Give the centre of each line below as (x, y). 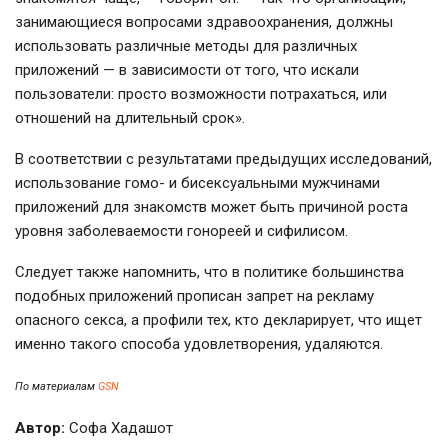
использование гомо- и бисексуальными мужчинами (197, 183)
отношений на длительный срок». (130, 118)
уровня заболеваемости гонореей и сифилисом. (181, 231)
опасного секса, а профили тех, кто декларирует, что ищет (218, 320)
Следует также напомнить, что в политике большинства (209, 272)
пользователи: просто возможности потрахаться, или (201, 94)
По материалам (56, 387)
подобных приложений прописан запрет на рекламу (194, 296)
